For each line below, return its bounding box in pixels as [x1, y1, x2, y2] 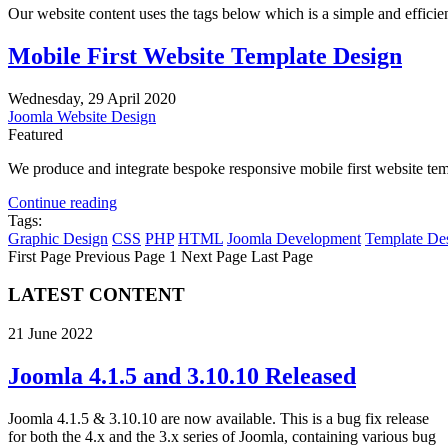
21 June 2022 [8, 325, 93, 343]
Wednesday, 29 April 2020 [8, 89, 176, 107]
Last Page [251, 247, 313, 265]
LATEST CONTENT [8, 284, 185, 306]
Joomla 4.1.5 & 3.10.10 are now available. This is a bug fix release [8, 409, 429, 427]
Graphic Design [8, 229, 108, 247]
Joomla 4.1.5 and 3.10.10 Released [8, 363, 356, 390]
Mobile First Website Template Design [8, 42, 402, 69]
